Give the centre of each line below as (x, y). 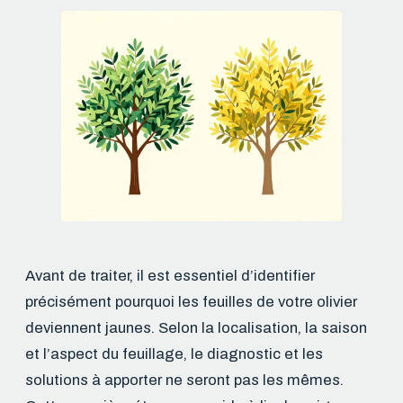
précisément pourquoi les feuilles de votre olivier (191, 302)
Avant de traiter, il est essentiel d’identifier (170, 276)
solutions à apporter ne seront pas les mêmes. (184, 381)
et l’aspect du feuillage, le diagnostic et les (174, 354)
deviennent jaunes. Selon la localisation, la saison (196, 328)
